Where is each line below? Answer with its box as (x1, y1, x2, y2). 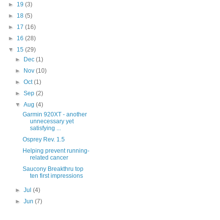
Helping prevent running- (22, 147, 89, 154)
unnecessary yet (29, 118, 74, 125)
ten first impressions (29, 172, 83, 179)
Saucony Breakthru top (22, 165, 83, 172)
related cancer (29, 154, 68, 161)
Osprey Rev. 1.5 (22, 136, 65, 143)
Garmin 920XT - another (22, 111, 87, 118)
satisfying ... (29, 125, 61, 132)
